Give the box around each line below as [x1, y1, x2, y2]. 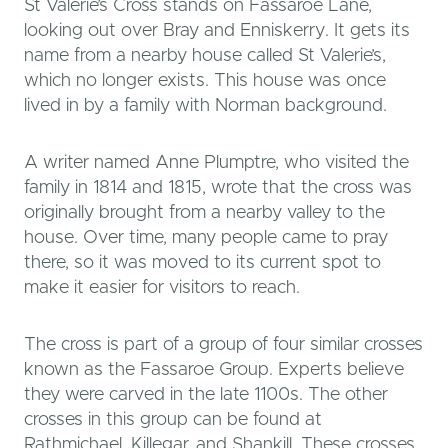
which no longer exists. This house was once [24, 71, 386, 90]
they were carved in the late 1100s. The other [24, 385, 388, 404]
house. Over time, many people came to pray [24, 228, 388, 247]
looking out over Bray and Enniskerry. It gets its [24, 21, 410, 40]
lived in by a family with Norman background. [24, 96, 392, 115]
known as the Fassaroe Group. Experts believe [24, 360, 404, 379]
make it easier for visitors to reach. [24, 278, 300, 297]
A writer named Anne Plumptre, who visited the [24, 153, 409, 172]
